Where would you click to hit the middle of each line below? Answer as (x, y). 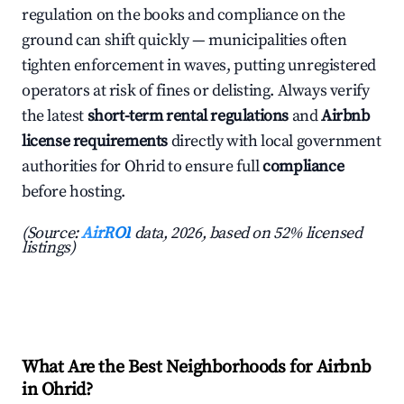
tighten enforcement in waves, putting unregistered (199, 66)
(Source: (52, 234)
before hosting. (73, 192)
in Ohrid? (57, 390)
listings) (49, 248)
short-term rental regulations (188, 116)
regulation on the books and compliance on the (184, 15)
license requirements (95, 142)
